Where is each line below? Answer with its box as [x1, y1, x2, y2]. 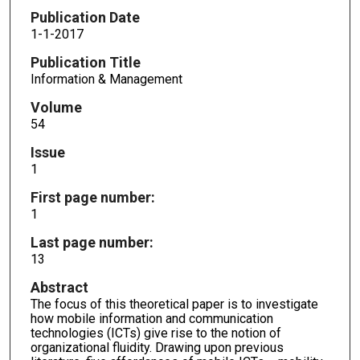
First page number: [30, 188, 155, 206]
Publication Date [30, 9, 140, 27]
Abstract [30, 278, 88, 296]
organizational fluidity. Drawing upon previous [30, 339, 284, 355]
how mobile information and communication [30, 310, 273, 326]
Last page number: [30, 233, 153, 251]
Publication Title [30, 54, 141, 72]
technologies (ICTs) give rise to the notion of [30, 325, 281, 341]
